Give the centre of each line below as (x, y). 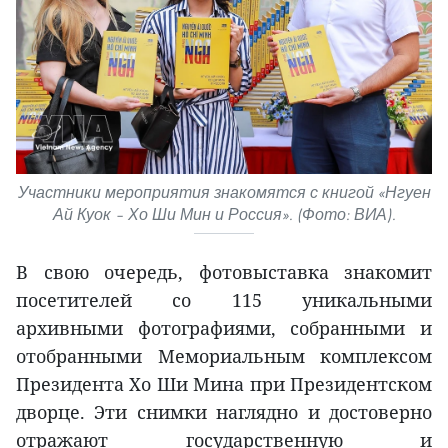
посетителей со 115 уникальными (224, 299)
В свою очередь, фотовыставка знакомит (224, 271)
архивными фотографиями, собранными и (224, 327)
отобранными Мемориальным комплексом (224, 355)
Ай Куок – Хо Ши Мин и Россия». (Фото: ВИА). (224, 214)
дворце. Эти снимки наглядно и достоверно (224, 411)
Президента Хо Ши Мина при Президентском (224, 383)
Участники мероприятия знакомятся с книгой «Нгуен (224, 192)
